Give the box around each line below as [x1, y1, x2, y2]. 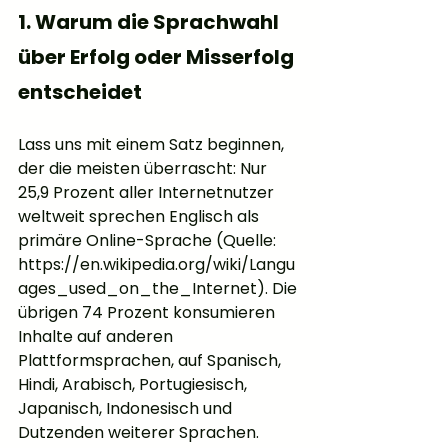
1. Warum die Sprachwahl [18, 8, 283, 37]
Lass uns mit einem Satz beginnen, [18, 133, 288, 157]
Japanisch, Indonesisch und [18, 397, 236, 421]
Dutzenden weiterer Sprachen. [18, 421, 259, 445]
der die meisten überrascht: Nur [18, 157, 271, 181]
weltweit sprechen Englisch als [18, 205, 263, 229]
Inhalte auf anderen [18, 325, 177, 349]
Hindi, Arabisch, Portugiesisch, [18, 373, 251, 397]
